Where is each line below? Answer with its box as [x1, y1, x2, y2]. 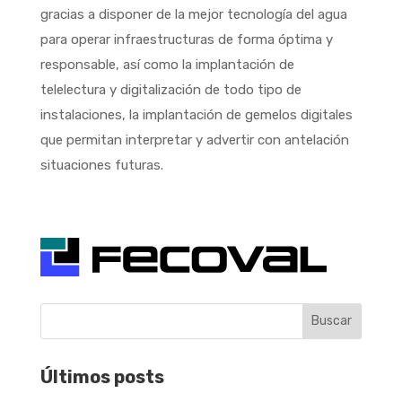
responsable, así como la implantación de [39, 56, 294, 73]
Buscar [311, 313, 353, 329]
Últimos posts [39, 365, 164, 388]
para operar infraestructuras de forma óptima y [39, 31, 333, 48]
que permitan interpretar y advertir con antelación [39, 131, 349, 148]
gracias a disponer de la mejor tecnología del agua [39, 5, 347, 22]
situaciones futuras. [39, 156, 167, 173]
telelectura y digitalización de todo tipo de [39, 81, 301, 98]
